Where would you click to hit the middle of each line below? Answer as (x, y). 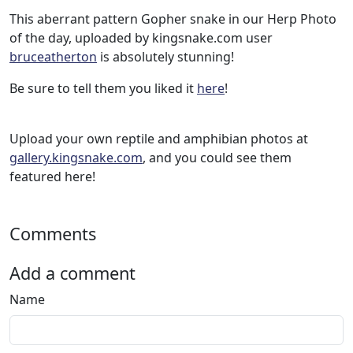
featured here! (52, 177)
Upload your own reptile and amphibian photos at (159, 139)
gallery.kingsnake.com (76, 158)
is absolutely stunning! (165, 57)
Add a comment (72, 273)
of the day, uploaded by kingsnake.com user (141, 38)
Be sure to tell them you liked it (103, 89)
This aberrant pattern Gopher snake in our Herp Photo (173, 19)
